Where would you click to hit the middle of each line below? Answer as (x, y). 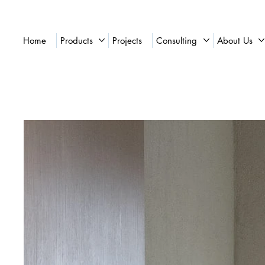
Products (76, 40)
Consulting (176, 40)
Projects (127, 40)
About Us (235, 40)
